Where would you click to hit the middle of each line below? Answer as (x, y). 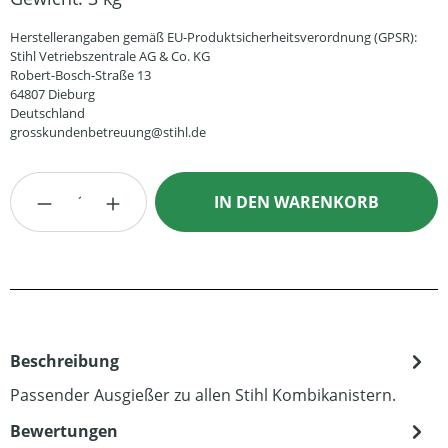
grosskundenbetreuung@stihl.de (108, 132)
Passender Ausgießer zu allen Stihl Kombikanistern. (203, 395)
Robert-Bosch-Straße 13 (80, 75)
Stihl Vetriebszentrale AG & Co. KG (110, 56)
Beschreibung (64, 361)
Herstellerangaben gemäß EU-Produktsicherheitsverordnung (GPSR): (213, 37)
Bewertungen (64, 431)
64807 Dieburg (52, 94)
